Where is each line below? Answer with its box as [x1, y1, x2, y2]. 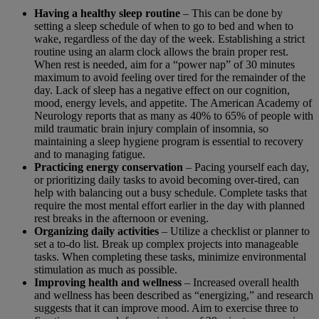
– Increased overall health [182, 276, 299, 288]
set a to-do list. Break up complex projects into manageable [34, 238, 298, 250]
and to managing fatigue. [34, 148, 145, 160]
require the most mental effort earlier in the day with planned [34, 199, 305, 211]
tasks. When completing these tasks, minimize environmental [34, 251, 306, 263]
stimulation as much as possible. [34, 263, 177, 276]
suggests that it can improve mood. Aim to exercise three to [34, 302, 298, 314]
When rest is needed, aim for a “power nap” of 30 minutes [34, 58, 295, 70]
